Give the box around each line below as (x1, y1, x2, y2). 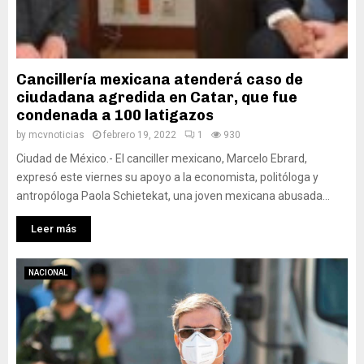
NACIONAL (28, 268, 67, 277)
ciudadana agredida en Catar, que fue (16, 89, 297, 106)
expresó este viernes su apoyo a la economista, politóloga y (16, 171, 318, 184)
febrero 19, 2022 (103, 129, 176, 141)
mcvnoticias (28, 129, 84, 141)
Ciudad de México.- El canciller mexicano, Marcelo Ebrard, (16, 152, 307, 165)
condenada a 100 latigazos (16, 106, 214, 124)
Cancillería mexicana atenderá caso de (16, 71, 303, 89)
